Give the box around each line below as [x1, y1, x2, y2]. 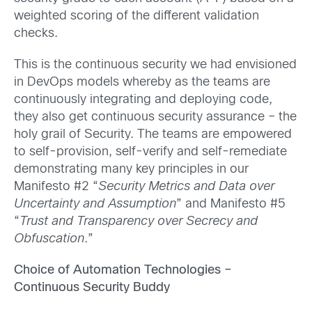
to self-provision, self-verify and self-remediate [14, 146, 287, 158]
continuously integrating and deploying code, [14, 93, 272, 106]
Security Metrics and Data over [98, 180, 274, 193]
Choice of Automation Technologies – [14, 265, 232, 276]
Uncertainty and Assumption [14, 198, 176, 210]
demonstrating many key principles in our [14, 163, 249, 175]
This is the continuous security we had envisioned [14, 58, 297, 71]
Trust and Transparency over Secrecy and [19, 215, 258, 228]
